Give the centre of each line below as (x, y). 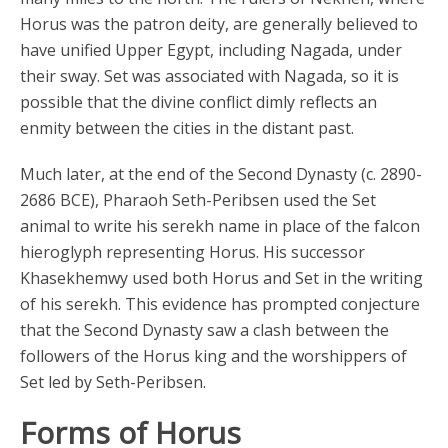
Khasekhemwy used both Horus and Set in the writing (221, 278)
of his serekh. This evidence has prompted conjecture (220, 304)
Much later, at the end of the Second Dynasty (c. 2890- (221, 174)
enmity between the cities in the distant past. (187, 128)
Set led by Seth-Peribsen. (113, 382)
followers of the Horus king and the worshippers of (213, 356)
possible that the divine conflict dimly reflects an (198, 102)
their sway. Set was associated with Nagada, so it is (209, 76)
